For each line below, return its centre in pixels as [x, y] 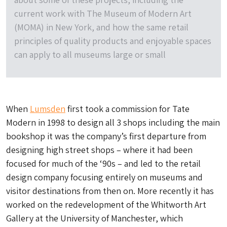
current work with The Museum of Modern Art [103, 13]
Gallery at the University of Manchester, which [94, 218]
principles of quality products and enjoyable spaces [113, 41]
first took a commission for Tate [127, 109]
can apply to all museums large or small [90, 54]
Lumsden [48, 109]
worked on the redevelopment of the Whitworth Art [106, 204]
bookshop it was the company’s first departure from [106, 136]
